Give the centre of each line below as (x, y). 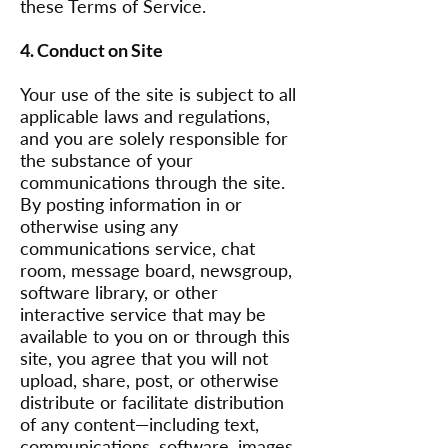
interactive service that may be (143, 314)
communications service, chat (137, 248)
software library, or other (119, 292)
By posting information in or (131, 204)
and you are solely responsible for (154, 138)
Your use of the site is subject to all (158, 94)
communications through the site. (152, 182)
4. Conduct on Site (91, 50)
